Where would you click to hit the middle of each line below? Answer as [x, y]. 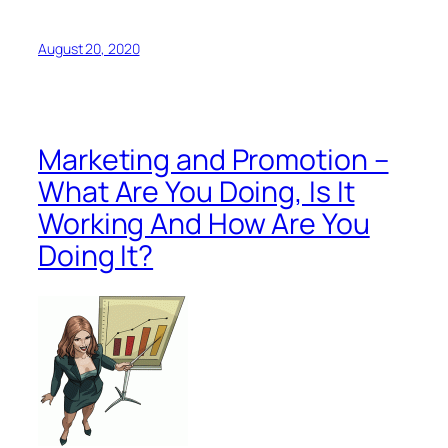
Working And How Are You [204, 224]
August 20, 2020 [89, 48]
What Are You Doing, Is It [196, 192]
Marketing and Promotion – [213, 160]
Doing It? [96, 256]
